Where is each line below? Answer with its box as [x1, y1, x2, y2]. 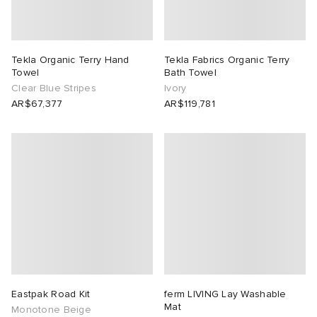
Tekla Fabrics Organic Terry [164, 54, 290, 66]
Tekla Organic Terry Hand [11, 54, 129, 66]
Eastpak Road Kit [11, 288, 91, 300]
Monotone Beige [11, 304, 91, 316]
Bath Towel [164, 67, 217, 79]
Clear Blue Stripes [11, 82, 97, 94]
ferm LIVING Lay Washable [164, 288, 287, 300]
